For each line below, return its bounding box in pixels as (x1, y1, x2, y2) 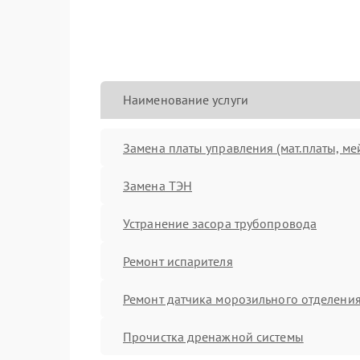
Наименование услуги (123, 92, 248, 108)
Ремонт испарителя (123, 252, 233, 269)
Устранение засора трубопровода (123, 215, 317, 231)
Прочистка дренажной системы (123, 328, 304, 345)
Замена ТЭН (123, 177, 192, 194)
